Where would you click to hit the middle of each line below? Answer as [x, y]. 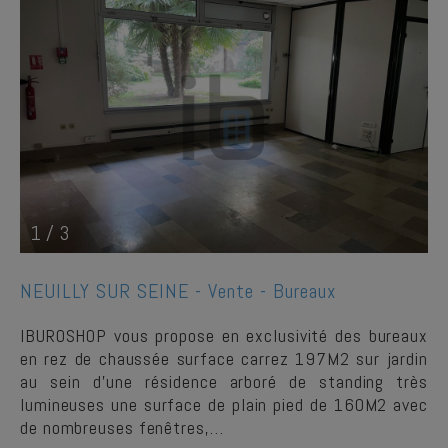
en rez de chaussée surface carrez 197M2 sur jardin [224, 358]
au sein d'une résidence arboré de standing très [224, 381]
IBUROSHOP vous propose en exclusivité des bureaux [224, 335]
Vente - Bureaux [272, 291]
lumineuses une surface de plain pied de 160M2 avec [224, 404]
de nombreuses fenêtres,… [122, 427]
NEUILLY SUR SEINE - [114, 291]
